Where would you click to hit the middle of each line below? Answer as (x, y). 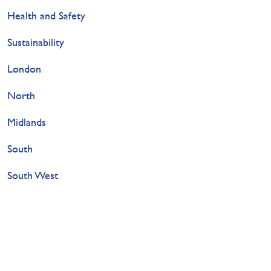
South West (33, 175)
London (24, 68)
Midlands (27, 122)
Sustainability (36, 42)
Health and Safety (47, 15)
